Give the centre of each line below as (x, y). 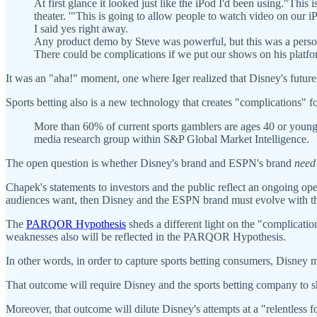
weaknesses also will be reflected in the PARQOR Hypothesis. (146, 236)
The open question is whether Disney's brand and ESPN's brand (150, 163)
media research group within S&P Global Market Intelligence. (172, 139)
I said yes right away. (81, 28)
